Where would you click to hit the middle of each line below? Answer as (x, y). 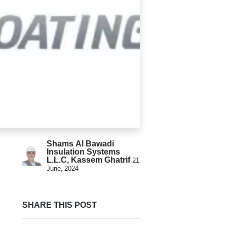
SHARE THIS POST (60, 205)
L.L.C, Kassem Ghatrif (88, 160)
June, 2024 (63, 168)
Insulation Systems (83, 152)
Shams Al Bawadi (80, 144)
